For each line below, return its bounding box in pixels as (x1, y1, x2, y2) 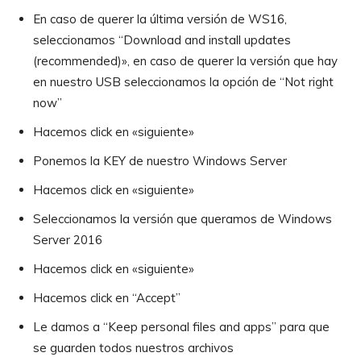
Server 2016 (33, 231, 102, 247)
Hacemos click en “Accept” (33, 289, 180, 305)
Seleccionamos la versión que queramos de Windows (33, 210, 332, 226)
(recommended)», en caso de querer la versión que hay (33, 52, 338, 68)
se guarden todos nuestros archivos (33, 339, 234, 355)
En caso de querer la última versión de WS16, (33, 10, 287, 27)
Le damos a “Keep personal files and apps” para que (33, 318, 330, 334)
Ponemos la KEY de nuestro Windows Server (33, 152, 287, 168)
